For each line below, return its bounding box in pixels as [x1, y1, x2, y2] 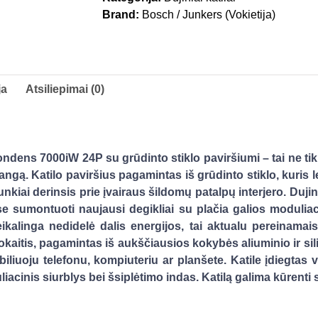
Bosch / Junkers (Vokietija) [141, 8, 275, 21]
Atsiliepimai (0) [26, 82, 104, 95]
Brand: [102, 8, 142, 21]
